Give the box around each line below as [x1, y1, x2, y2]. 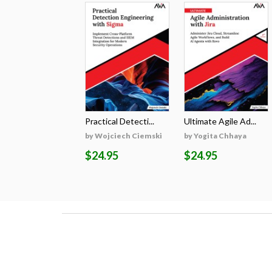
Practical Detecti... [85, 116, 154, 126]
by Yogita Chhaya [184, 131, 246, 140]
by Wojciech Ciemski [85, 131, 162, 140]
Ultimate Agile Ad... [184, 116, 256, 126]
